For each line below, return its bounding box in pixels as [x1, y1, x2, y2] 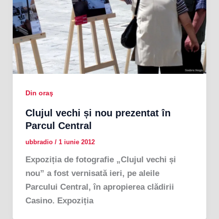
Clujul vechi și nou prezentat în [25, 107, 171, 118]
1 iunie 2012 [58, 138, 95, 146]
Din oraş [25, 89, 53, 97]
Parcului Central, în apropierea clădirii [25, 182, 174, 192]
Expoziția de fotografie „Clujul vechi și [25, 154, 176, 164]
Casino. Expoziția [25, 196, 93, 205]
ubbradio [25, 138, 55, 146]
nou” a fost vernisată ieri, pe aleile [25, 168, 159, 178]
